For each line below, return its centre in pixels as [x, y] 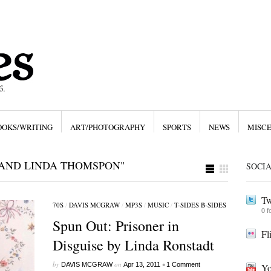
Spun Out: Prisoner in [116, 226]
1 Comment [183, 264]
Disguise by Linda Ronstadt [133, 245]
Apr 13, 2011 [142, 264]
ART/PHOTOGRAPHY [107, 127]
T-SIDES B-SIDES [200, 205]
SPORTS [177, 127]
